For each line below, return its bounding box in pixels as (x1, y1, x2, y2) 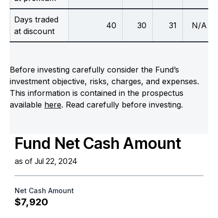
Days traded (14, 14, 58, 24)
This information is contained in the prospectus (10, 88, 183, 98)
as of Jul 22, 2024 (15, 156, 77, 166)
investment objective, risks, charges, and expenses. (10, 76, 199, 86)
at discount (14, 26, 54, 36)
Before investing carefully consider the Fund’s (10, 64, 179, 74)
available (10, 99, 44, 109)
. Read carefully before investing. (61, 99, 183, 109)
